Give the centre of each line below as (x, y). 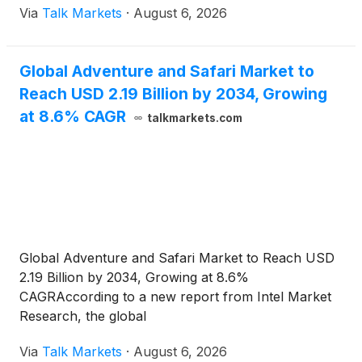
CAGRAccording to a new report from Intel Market (175, 297)
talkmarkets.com (194, 118)
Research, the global (83, 316)
